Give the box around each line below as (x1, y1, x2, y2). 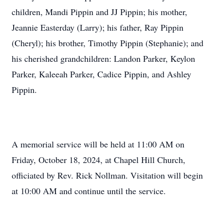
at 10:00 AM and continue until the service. (12, 185, 166, 197)
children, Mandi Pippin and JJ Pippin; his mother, (12, 6, 187, 18)
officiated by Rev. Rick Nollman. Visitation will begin (12, 169, 203, 181)
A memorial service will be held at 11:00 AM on (12, 138, 184, 150)
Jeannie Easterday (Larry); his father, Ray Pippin (12, 21, 183, 33)
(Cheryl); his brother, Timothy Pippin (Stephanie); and (12, 37, 203, 49)
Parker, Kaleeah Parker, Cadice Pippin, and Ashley (12, 68, 191, 80)
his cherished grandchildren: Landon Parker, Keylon (12, 53, 195, 64)
